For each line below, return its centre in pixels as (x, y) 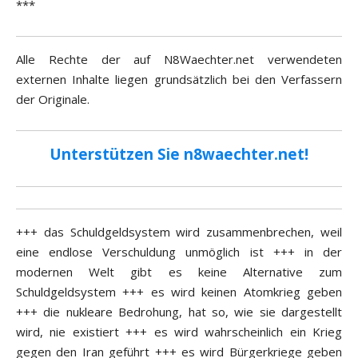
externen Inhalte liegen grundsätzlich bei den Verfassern (179, 80)
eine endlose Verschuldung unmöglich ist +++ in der (179, 252)
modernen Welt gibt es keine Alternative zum (179, 272)
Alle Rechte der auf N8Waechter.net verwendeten (179, 60)
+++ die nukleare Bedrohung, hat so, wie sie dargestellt (179, 312)
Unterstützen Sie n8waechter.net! (179, 154)
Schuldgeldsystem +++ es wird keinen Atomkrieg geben (179, 292)
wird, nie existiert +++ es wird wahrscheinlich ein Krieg (179, 332)
